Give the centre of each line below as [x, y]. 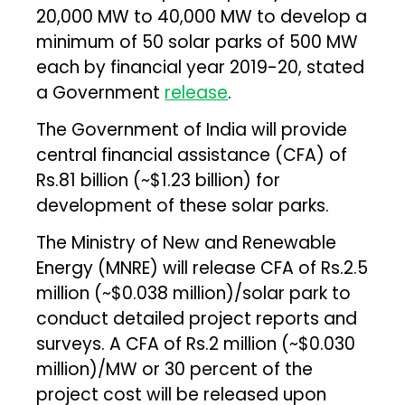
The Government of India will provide [192, 129]
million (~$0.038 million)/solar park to [194, 293]
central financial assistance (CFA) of [192, 155]
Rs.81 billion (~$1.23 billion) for [159, 180]
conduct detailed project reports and [197, 318]
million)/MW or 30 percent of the [175, 369]
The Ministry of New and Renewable [187, 242]
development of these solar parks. [183, 205]
